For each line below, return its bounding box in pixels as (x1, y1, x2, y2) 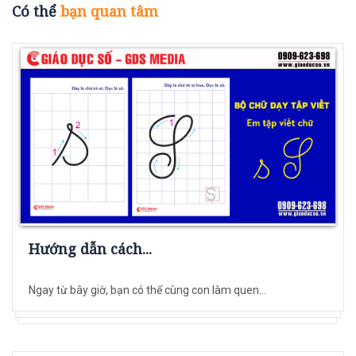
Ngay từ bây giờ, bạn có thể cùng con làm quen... (29, 283, 266, 296)
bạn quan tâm (60, 2, 158, 21)
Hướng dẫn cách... (29, 238, 152, 258)
